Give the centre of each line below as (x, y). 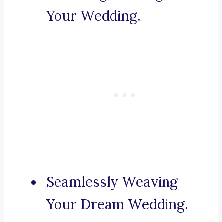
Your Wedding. (93, 16)
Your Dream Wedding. (117, 204)
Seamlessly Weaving (112, 182)
